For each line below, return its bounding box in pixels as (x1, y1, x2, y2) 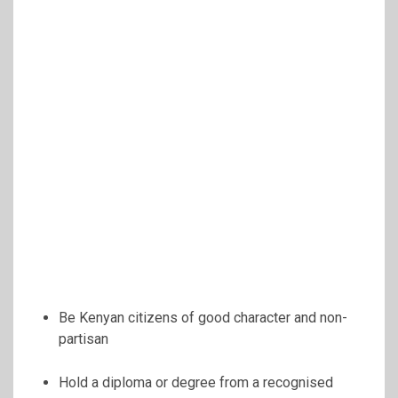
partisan (59, 330, 108, 348)
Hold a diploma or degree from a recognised (59, 374, 333, 392)
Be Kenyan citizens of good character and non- (59, 309, 347, 327)
